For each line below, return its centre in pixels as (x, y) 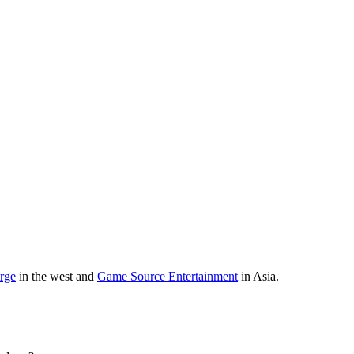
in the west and (56, 276)
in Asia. (258, 276)
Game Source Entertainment (168, 276)
